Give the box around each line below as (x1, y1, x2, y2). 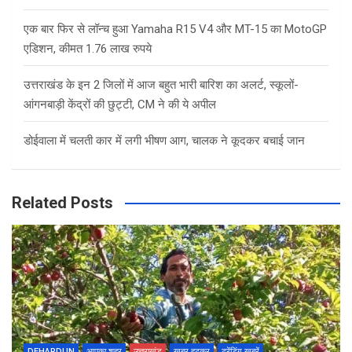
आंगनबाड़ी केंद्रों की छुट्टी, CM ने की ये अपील (24, 97, 216, 112)
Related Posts (12, 193, 113, 213)
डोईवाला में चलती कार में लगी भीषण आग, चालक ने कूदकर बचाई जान (24, 134, 305, 148)
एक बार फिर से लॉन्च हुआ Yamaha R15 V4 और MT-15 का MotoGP (24, 22, 327, 37)
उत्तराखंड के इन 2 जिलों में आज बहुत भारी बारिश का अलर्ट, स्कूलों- (24, 78, 299, 93)
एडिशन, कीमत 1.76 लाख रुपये (24, 42, 152, 57)
